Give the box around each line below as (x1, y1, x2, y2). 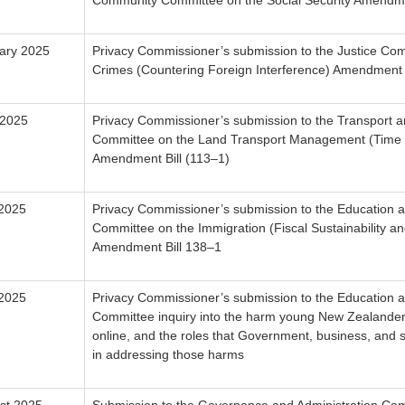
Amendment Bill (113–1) (92, 151, 230, 166)
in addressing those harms (92, 347, 244, 363)
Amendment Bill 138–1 (92, 240, 221, 255)
